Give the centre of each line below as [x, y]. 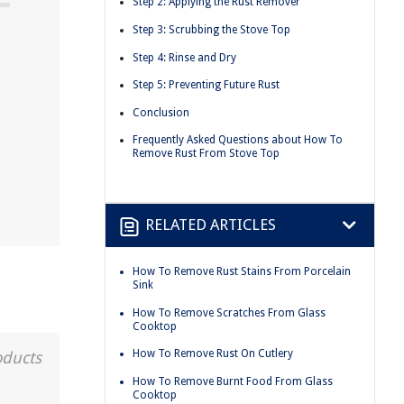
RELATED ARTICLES [211, 225]
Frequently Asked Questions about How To [238, 140]
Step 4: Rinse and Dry [184, 57]
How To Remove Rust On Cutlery [213, 354]
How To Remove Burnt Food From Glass [233, 381]
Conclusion [161, 112]
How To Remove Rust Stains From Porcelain [242, 271]
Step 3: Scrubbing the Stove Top [211, 29]
